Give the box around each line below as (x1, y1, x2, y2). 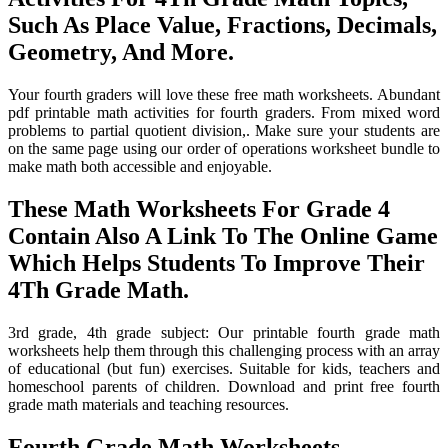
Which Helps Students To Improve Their (8, 250, 425, 277)
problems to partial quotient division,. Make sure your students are (8, 122, 440, 140)
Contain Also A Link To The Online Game (8, 223, 438, 250)
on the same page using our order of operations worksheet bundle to (8, 140, 440, 158)
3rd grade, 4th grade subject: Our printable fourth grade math (8, 324, 440, 342)
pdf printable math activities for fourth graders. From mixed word (8, 104, 440, 122)
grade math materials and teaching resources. (8, 396, 289, 414)
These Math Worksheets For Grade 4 (8, 196, 390, 223)
